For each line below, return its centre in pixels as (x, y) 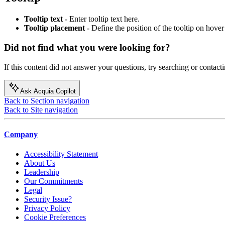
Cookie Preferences (55, 217)
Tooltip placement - (58, 28)
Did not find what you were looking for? (87, 48)
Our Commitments (53, 181)
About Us (40, 163)
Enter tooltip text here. (104, 19)
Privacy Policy (47, 208)
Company (21, 135)
